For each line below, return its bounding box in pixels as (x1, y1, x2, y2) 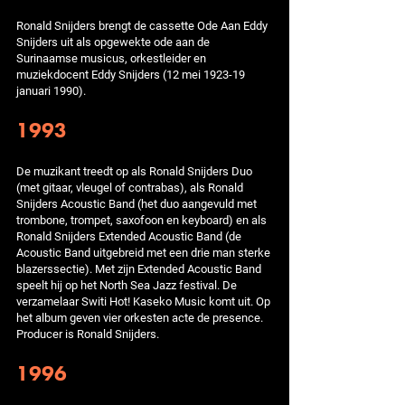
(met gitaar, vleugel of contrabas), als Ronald (16, 179, 243, 195)
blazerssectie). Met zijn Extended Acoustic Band (16, 260, 261, 277)
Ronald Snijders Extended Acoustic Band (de (16, 228, 241, 244)
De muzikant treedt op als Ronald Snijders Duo (16, 163, 252, 179)
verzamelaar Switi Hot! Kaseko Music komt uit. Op (16, 293, 270, 309)
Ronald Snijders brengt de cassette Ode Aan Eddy (16, 17, 268, 33)
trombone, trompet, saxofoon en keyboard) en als (16, 212, 267, 228)
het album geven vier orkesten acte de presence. (16, 309, 263, 325)
